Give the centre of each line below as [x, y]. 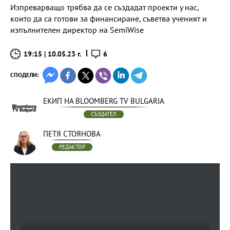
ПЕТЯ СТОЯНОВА [72, 134]
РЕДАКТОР [72, 147]
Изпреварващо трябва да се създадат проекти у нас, [104, 7]
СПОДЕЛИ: [24, 75]
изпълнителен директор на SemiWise [77, 30]
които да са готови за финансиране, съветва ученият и [109, 18]
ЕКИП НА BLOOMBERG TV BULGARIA [104, 101]
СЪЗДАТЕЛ [104, 114]
